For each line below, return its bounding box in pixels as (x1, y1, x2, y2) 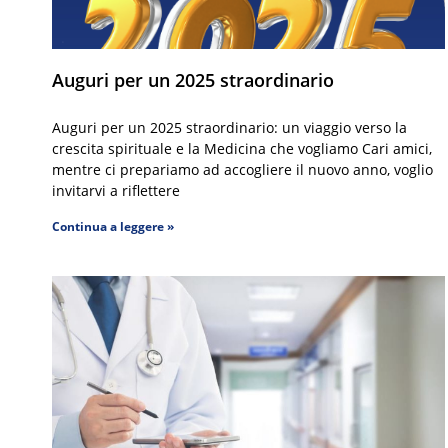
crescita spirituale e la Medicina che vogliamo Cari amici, (52, 138, 432, 158)
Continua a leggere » (52, 217, 174, 235)
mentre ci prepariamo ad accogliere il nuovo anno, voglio (52, 159, 433, 179)
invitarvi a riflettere (52, 180, 180, 200)
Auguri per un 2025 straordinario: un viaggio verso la (52, 117, 407, 137)
